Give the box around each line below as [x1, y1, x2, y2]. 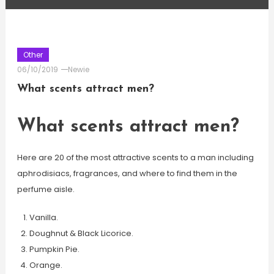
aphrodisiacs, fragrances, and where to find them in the [17, 168, 237, 179]
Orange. [29, 259, 62, 271]
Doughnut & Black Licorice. [29, 228, 133, 239]
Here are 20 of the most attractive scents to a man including [17, 152, 254, 163]
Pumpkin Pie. [29, 243, 80, 255]
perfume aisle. [17, 183, 75, 195]
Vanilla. [29, 212, 58, 223]
